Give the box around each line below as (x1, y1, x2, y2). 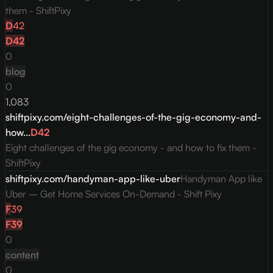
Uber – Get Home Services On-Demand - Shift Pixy (5, 188, 222, 200)
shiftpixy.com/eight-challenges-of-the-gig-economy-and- (5, 111, 261, 124)
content (5, 249, 39, 261)
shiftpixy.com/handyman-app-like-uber (5, 172, 180, 185)
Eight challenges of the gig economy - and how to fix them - (5, 141, 257, 154)
